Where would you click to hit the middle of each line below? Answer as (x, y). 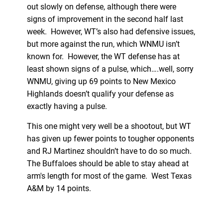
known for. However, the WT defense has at (103, 56)
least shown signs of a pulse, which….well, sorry (110, 69)
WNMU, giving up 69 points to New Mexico (101, 81)
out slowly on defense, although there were (101, 6)
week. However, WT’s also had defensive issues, (111, 31)
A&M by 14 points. (60, 188)
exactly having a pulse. (70, 106)
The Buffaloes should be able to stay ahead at (108, 163)
